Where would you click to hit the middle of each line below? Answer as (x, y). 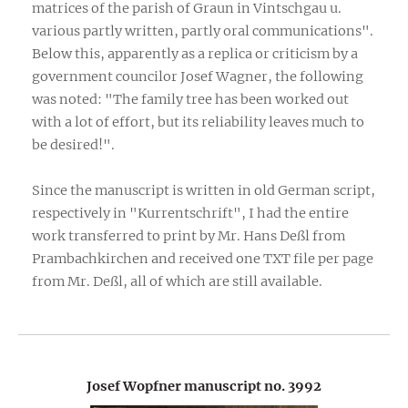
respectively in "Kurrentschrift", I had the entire (190, 213)
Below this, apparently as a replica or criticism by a (195, 53)
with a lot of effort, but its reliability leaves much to (198, 122)
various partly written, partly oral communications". (203, 31)
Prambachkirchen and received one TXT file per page (203, 258)
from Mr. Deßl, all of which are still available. (177, 281)
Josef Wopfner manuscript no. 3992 (204, 386)
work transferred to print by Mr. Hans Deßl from (189, 235)
